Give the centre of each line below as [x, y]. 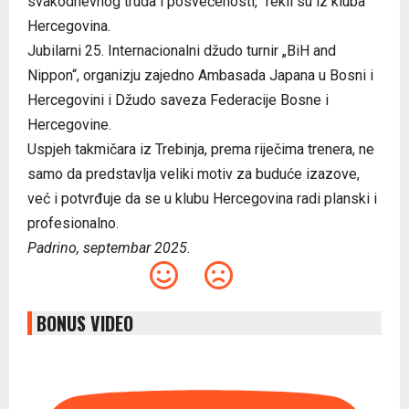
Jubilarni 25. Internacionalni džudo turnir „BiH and [182, 50]
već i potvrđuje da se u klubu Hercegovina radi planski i [202, 198]
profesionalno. [73, 223]
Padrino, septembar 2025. [109, 247]
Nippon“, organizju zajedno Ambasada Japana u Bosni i [200, 75]
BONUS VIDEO [85, 323]
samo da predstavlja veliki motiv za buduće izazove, [194, 173]
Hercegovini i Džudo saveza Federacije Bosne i [178, 100]
